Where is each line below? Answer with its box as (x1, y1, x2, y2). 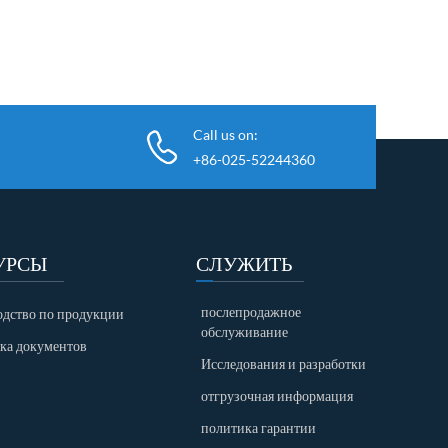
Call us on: (193, 126, 259, 143)
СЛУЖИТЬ (196, 251, 292, 275)
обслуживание (201, 323, 288, 340)
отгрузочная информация (201, 387, 353, 404)
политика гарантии (201, 419, 316, 436)
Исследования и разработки (201, 355, 366, 372)
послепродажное (201, 303, 301, 320)
